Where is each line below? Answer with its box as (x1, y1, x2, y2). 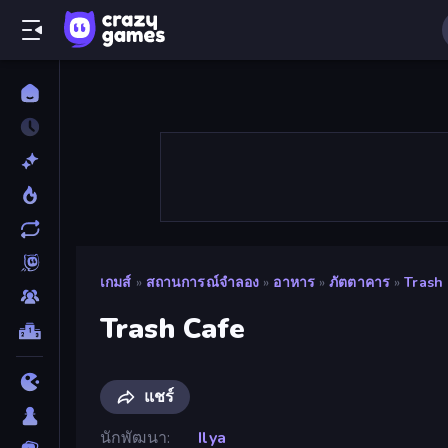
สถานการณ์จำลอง (145, 273, 260, 292)
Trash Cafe (100, 309, 246, 348)
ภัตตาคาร (329, 273, 391, 292)
